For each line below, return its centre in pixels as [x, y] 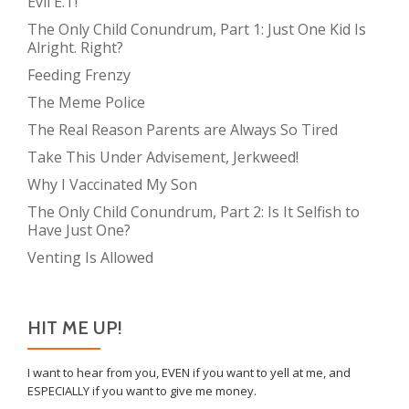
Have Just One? [79, 230]
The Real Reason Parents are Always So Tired [183, 129]
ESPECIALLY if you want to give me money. [142, 390]
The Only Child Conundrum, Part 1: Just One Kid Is [197, 29]
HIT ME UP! [75, 327]
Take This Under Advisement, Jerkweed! [163, 157]
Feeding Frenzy [79, 74]
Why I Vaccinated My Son [112, 184]
